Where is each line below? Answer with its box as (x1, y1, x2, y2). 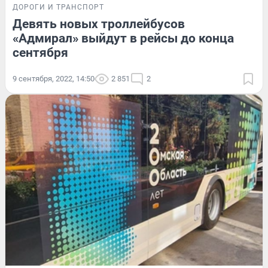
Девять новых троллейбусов (13, 16, 185, 31)
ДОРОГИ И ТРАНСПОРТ (13, 2, 104, 11)
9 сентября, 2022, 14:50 (13, 74, 95, 83)
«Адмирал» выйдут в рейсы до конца (13, 31, 234, 45)
